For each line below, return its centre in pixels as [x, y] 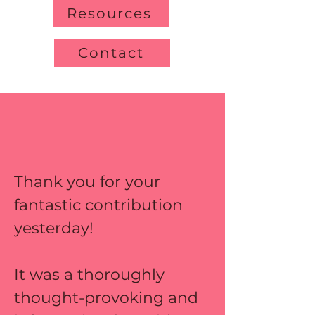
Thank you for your [89, 182]
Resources [109, 13]
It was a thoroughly [91, 275]
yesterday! [56, 228]
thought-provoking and [108, 298]
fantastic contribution [101, 205]
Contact [111, 53]
